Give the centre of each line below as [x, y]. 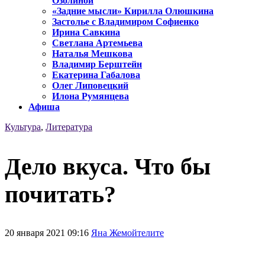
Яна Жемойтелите [127, 232]
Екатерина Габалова [96, 75]
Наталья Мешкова [92, 54]
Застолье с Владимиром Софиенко [125, 22]
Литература [69, 127]
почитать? [60, 194]
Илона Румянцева [91, 96]
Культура [23, 127]
